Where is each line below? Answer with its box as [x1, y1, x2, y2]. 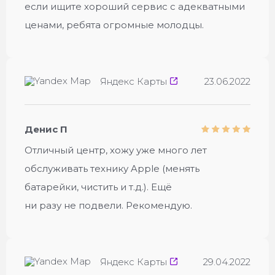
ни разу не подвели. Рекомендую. [25, 199, 192, 211]
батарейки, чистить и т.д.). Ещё [25, 181, 172, 193]
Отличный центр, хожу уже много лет [25, 144, 207, 156]
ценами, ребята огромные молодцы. [25, 19, 204, 31]
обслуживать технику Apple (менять [25, 163, 199, 174]
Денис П [25, 123, 68, 135]
